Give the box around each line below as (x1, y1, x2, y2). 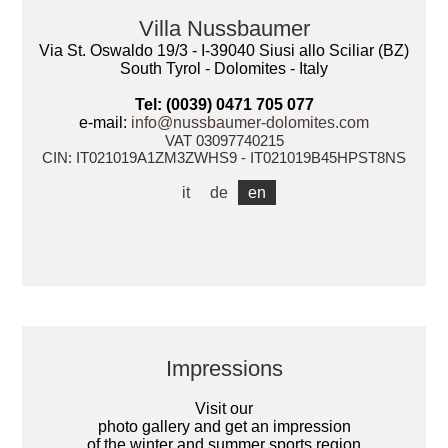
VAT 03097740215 (164, 131, 284, 149)
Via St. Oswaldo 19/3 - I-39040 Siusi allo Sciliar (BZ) (39, 41, 409, 59)
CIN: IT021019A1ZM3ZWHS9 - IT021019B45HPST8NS (42, 148, 406, 166)
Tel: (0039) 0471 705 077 (134, 95, 314, 113)
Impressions (165, 355, 283, 381)
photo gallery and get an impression (97, 417, 351, 435)
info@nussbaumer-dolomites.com (131, 113, 369, 131)
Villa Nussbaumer (138, 15, 310, 41)
